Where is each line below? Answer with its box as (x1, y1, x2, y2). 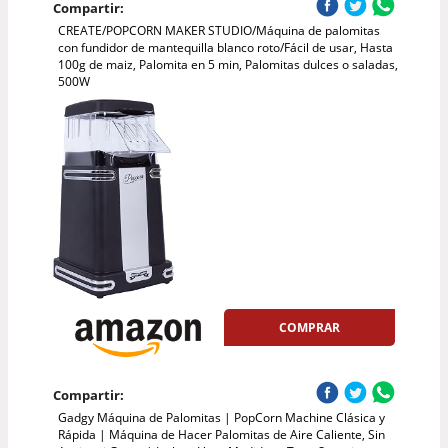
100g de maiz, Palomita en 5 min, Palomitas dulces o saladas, (57, 56, 398, 74)
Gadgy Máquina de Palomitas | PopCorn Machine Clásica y (57, 409, 385, 427)
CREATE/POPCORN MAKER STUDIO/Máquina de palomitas (57, 22, 380, 40)
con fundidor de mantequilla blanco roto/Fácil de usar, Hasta (57, 39, 393, 57)
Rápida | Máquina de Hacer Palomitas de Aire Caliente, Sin (57, 426, 385, 444)
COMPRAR (279, 319, 341, 337)
